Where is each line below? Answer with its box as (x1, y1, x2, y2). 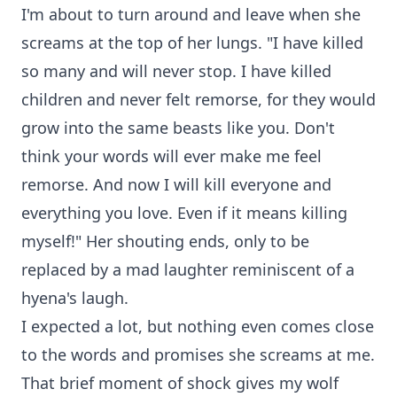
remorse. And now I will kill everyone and (21, 174, 331, 195)
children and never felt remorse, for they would (21, 89, 376, 110)
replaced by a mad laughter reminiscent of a (21, 259, 354, 280)
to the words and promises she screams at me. (21, 344, 375, 365)
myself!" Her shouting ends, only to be (21, 230, 309, 252)
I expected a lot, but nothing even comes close (21, 315, 374, 337)
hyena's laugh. (21, 287, 128, 308)
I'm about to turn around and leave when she (21, 4, 361, 25)
